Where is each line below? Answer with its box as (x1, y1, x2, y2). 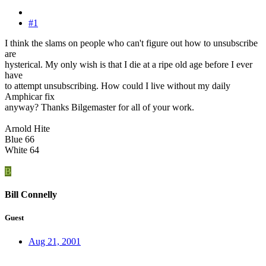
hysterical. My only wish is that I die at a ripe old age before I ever (5, 59, 252, 69)
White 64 (5, 144, 39, 155)
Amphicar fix (5, 91, 55, 102)
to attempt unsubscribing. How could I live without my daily (5, 80, 230, 91)
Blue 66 (5, 134, 34, 144)
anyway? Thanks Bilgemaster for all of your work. (5, 102, 194, 112)
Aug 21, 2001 (28, 236, 81, 246)
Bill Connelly (5, 189, 57, 200)
